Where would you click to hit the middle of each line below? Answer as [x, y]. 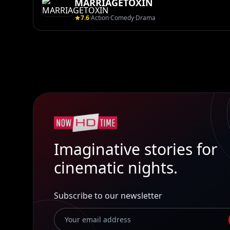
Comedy [122, 18]
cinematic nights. [116, 168]
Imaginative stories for [136, 149]
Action [100, 18]
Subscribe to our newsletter [108, 196]
